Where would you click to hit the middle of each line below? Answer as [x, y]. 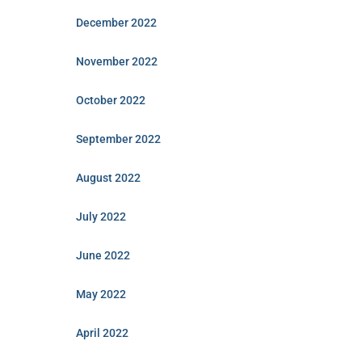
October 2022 [110, 100]
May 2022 [101, 294]
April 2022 [102, 333]
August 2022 [108, 178]
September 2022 [118, 139]
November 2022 [116, 61]
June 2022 [103, 255]
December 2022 [116, 23]
